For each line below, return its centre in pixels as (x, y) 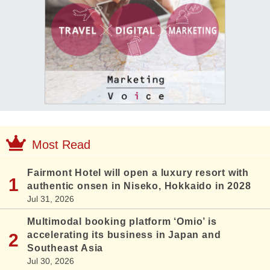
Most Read (61, 145)
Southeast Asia (65, 248)
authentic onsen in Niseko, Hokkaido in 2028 (139, 186)
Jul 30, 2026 (51, 261)
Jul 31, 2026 (51, 199)
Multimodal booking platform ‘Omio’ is (122, 222)
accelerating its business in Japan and (124, 235)
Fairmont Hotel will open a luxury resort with (138, 173)
